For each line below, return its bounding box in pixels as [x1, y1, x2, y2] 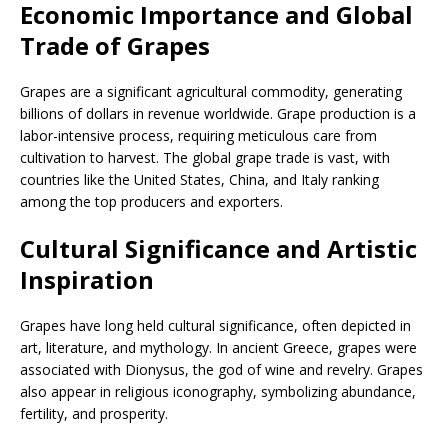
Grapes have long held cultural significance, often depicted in [20, 315, 411, 335]
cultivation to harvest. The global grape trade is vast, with [20, 147, 390, 167]
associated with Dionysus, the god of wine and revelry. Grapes [20, 359, 423, 379]
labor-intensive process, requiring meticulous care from [20, 125, 377, 145]
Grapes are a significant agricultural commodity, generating [20, 81, 402, 101]
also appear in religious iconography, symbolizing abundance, [20, 381, 416, 401]
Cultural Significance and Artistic [20, 231, 417, 265]
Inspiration [20, 262, 154, 296]
